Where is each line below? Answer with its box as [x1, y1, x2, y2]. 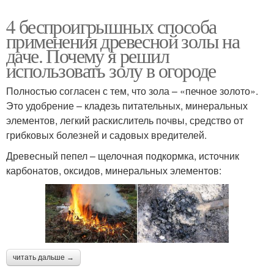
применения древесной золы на [6, 27, 240, 54]
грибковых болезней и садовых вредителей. [6, 127, 207, 142]
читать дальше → [13, 253, 74, 262]
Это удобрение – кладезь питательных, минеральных [6, 98, 248, 113]
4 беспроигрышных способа [6, 12, 217, 39]
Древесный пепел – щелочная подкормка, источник [6, 148, 239, 163]
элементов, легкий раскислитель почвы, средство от [6, 113, 243, 127]
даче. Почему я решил [6, 42, 169, 68]
